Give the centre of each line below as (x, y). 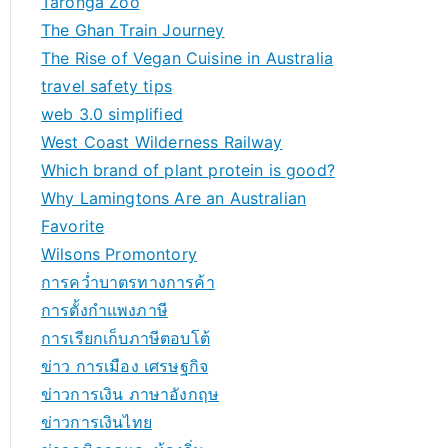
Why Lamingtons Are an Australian (174, 198)
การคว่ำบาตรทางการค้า (128, 282)
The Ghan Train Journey (133, 30)
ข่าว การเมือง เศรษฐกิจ (125, 366)
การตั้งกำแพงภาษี (104, 310)
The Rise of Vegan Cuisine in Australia (187, 58)
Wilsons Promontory (119, 254)
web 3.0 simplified (112, 114)
